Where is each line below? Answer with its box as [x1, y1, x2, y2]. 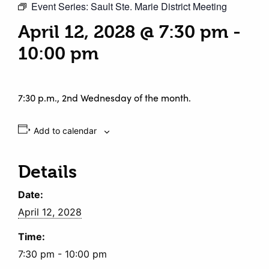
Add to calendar [33, 125, 97, 136]
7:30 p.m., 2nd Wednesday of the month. [18, 91, 191, 105]
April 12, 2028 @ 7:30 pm [18, 22, 228, 43]
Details [18, 162, 77, 183]
